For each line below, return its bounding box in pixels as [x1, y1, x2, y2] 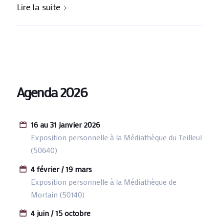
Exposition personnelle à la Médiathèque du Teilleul [30, 131, 202, 142]
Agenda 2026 [16, 83, 88, 101]
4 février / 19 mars [30, 163, 92, 174]
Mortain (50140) [30, 189, 85, 199]
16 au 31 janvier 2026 [30, 119, 100, 130]
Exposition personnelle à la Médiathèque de [30, 176, 176, 187]
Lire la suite [16, 1, 60, 13]
